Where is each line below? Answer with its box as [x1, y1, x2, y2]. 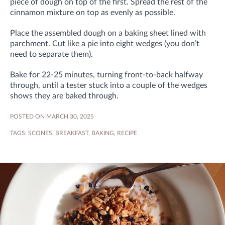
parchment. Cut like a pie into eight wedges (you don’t [10, 39, 199, 48]
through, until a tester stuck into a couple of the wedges [10, 81, 207, 89]
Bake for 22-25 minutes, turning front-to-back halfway [10, 70, 203, 79]
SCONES [28, 130, 52, 136]
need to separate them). [10, 50, 93, 58]
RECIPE [117, 130, 137, 136]
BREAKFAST [55, 130, 88, 136]
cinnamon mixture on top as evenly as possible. [10, 8, 175, 17]
